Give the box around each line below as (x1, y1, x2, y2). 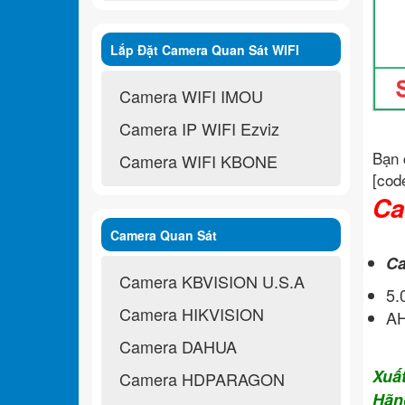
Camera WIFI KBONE (119, 148, 278, 173)
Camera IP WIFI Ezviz (119, 116, 279, 140)
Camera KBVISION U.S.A (119, 268, 305, 293)
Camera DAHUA (119, 334, 237, 358)
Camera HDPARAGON (119, 366, 285, 391)
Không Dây (110, 62, 179, 81)
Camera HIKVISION (119, 301, 264, 325)
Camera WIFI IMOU (119, 83, 263, 108)
